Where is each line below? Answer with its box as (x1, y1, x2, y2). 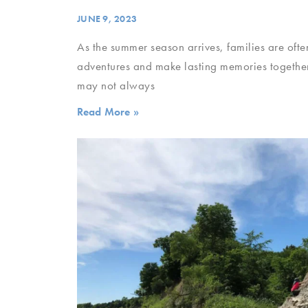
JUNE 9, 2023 (77, 12, 137, 25)
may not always (77, 77, 155, 93)
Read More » (77, 104, 139, 119)
